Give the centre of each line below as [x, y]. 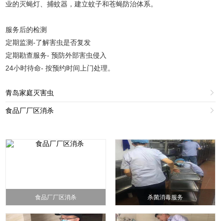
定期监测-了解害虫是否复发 [48, 43]
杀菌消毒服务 [165, 198]
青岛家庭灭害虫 [30, 93]
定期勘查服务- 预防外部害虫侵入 [56, 55]
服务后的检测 [26, 30]
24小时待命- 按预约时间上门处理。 [60, 68]
